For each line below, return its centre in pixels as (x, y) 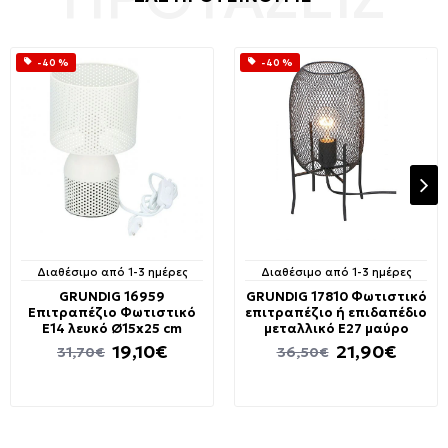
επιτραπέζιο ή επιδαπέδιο (336, 312)
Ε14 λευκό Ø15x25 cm (112, 328)
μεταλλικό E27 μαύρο (336, 328)
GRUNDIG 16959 (112, 296)
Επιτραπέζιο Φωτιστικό (112, 312)
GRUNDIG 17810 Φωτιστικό (336, 296)
